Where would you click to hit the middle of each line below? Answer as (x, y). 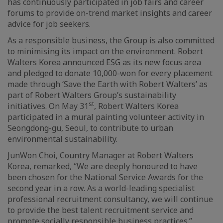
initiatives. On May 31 (48, 106)
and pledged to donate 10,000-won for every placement (110, 73)
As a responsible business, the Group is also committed (111, 40)
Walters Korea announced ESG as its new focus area (104, 62)
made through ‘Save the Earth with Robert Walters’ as (108, 84)
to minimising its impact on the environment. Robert (105, 51)
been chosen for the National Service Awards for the (105, 177)
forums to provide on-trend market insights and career (110, 13)
